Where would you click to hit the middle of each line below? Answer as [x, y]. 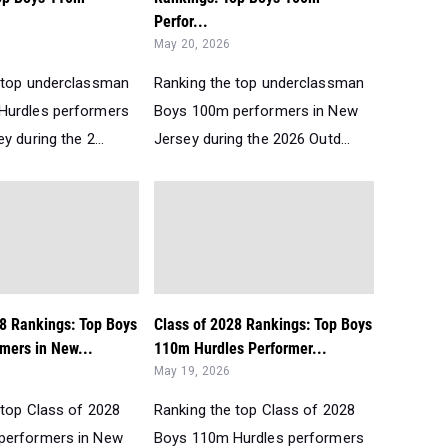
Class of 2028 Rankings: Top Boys [263, 324]
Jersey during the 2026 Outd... [252, 139]
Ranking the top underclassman [259, 83]
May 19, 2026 [192, 371]
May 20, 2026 [192, 44]
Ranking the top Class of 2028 [254, 410]
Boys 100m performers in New [256, 111]
